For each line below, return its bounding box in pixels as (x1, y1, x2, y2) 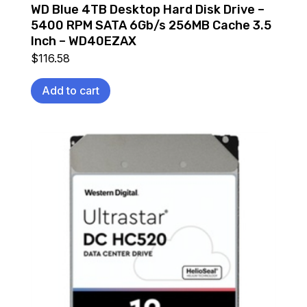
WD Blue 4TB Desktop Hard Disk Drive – (30, 2, 265, 18)
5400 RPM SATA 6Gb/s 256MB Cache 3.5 (30, 18, 271, 34)
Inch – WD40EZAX (30, 34, 136, 49)
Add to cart (41, 83, 99, 97)
